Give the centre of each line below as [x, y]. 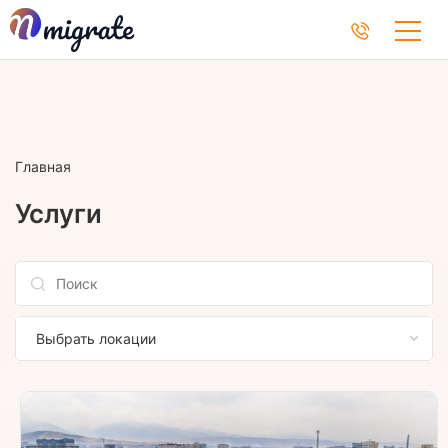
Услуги [58, 214]
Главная [43, 166]
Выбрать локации [96, 339]
